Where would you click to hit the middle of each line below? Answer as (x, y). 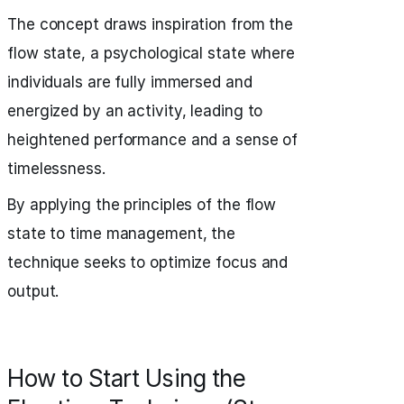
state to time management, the (122, 234)
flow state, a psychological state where (151, 53)
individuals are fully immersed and (130, 82)
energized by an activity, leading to (135, 111)
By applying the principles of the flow (142, 205)
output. (33, 291)
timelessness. (56, 169)
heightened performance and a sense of (153, 140)
